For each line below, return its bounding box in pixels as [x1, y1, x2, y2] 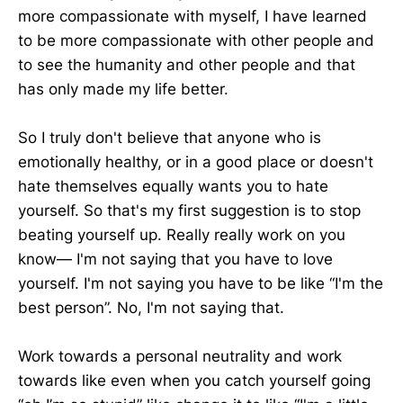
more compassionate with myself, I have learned [18, 6, 367, 25]
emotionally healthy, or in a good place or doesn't [18, 153, 373, 172]
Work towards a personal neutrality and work [18, 347, 342, 366]
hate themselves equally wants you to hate [18, 177, 328, 196]
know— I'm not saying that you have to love [18, 250, 333, 269]
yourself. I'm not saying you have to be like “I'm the [18, 274, 383, 293]
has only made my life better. [18, 79, 228, 98]
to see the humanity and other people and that [18, 55, 355, 74]
